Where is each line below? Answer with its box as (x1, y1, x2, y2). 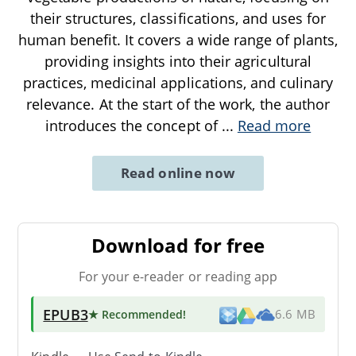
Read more (237, 115, 311, 135)
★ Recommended (87, 306, 184, 322)
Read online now (120, 163, 236, 182)
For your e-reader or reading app (78, 267, 278, 285)
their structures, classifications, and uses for (29, 8, 327, 28)
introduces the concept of (44, 115, 222, 135)
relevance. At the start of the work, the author (26, 94, 330, 114)
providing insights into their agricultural (44, 51, 311, 71)
